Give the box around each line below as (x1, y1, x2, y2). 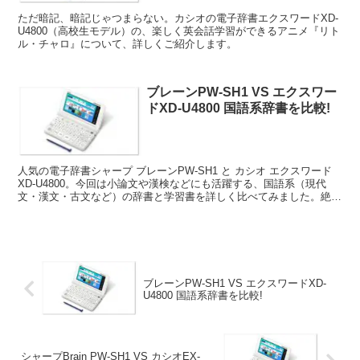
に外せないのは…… (18, 203, 112, 216)
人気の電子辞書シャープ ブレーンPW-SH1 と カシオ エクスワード (18, 165, 333, 178)
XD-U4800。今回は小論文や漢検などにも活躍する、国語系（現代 (18, 178, 327, 190)
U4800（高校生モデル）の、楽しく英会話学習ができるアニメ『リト (18, 24, 341, 37)
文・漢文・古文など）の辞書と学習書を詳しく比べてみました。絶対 (18, 190, 342, 203)
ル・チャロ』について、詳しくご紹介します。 (18, 37, 238, 50)
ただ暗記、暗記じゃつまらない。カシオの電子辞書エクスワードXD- (18, 11, 339, 24)
